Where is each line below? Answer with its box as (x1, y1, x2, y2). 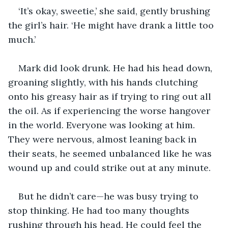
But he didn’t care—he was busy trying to (18, 190, 201, 202)
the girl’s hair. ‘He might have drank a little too (8, 19, 216, 31)
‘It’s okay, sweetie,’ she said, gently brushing (18, 5, 213, 17)
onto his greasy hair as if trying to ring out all (8, 90, 214, 102)
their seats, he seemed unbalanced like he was (8, 147, 214, 159)
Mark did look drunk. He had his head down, (18, 62, 215, 74)
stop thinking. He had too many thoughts (8, 204, 192, 216)
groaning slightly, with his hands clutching (8, 76, 201, 88)
